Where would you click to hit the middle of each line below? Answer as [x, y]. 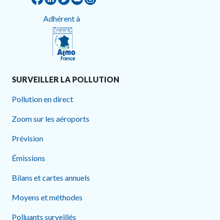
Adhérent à [64, 18]
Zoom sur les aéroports [51, 118]
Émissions [28, 158]
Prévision [27, 138]
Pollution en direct [42, 99]
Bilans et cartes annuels [51, 177]
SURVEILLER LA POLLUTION [66, 79]
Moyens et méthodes [47, 197]
